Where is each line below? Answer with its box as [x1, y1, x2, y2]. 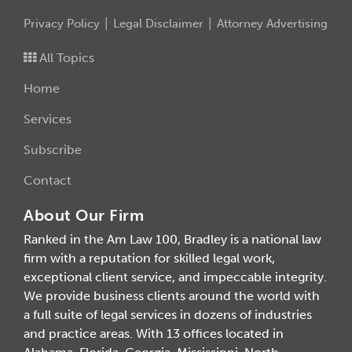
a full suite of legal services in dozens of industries [24, 306, 312, 322]
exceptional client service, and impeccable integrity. [24, 269, 327, 284]
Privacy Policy [24, 16, 100, 31]
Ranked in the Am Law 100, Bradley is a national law [24, 231, 321, 247]
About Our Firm [24, 206, 144, 225]
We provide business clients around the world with [24, 288, 320, 303]
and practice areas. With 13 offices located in [24, 325, 284, 341]
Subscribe [24, 142, 82, 158]
